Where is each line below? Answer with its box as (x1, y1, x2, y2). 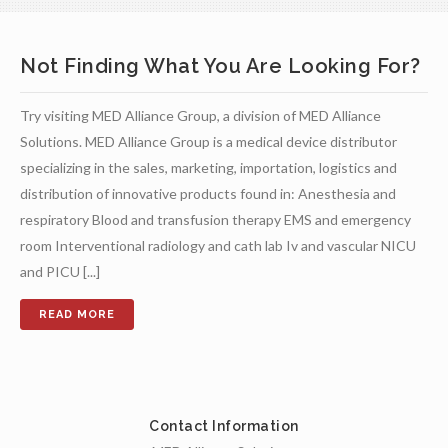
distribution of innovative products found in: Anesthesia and (20, 185, 396, 202)
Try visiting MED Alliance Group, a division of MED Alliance (20, 107, 381, 124)
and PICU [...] (20, 263, 100, 280)
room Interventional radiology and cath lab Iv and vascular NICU (20, 237, 416, 254)
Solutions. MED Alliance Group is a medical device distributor (20, 133, 397, 150)
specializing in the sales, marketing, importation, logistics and (20, 159, 397, 176)
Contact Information (149, 418, 299, 434)
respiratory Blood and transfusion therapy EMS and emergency (20, 211, 411, 228)
